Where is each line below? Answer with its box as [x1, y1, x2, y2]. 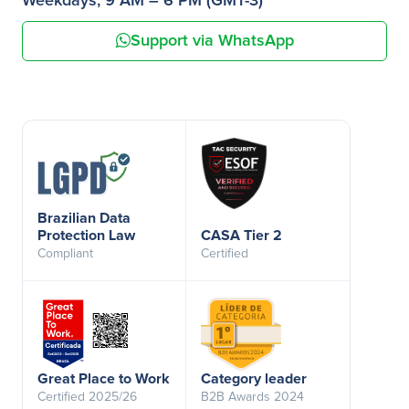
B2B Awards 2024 [201, 390, 304, 404]
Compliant [37, 246, 93, 260]
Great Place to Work [37, 371, 170, 386]
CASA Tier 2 [201, 227, 282, 243]
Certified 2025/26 [37, 390, 137, 404]
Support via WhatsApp [130, 32, 294, 49]
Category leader [201, 371, 307, 386]
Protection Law [37, 227, 135, 243]
